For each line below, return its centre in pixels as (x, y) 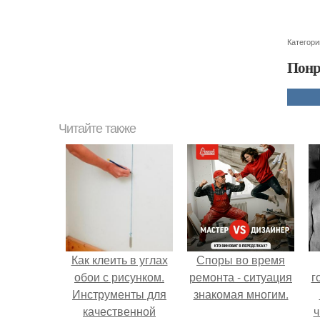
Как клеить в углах (119, 260)
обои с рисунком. (119, 277)
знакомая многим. (241, 294)
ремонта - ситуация (241, 277)
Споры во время (241, 260)
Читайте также (97, 129)
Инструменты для (119, 294)
